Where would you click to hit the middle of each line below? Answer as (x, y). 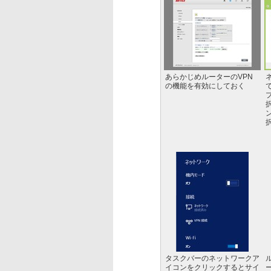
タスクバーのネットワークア (212, 258)
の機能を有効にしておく (205, 86)
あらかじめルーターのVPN (209, 77)
